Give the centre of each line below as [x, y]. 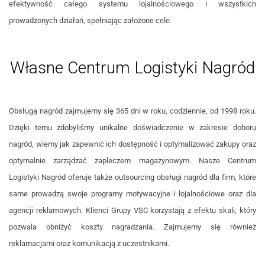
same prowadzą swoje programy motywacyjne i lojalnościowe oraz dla [132, 194]
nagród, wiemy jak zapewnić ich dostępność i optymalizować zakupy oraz [132, 144]
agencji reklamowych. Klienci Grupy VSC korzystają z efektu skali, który [132, 211]
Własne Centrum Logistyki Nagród [132, 68]
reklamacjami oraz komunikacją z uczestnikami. [89, 244]
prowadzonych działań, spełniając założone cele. [90, 21]
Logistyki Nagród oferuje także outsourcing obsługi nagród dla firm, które [132, 177]
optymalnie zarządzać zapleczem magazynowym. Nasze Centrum [132, 161]
